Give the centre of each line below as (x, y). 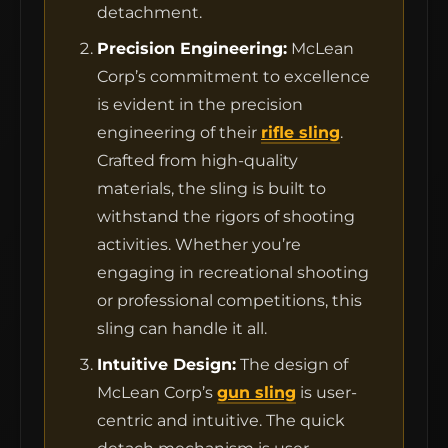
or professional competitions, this (229, 301)
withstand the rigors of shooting (226, 217)
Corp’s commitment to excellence (233, 77)
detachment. (149, 13)
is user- (326, 393)
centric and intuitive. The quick (221, 421)
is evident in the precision (200, 105)
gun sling (256, 393)
